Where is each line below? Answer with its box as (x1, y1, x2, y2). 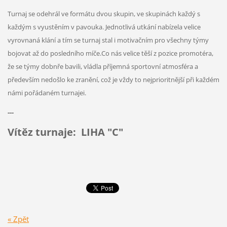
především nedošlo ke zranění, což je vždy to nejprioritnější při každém (7, 74, 219, 84)
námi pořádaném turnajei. (7, 88, 88, 97)
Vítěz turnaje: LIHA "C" (7, 125, 123, 139)
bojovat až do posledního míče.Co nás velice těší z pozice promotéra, (7, 48, 213, 58)
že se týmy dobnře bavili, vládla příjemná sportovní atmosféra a (7, 61, 198, 71)
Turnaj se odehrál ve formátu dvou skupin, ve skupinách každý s (7, 9, 200, 18)
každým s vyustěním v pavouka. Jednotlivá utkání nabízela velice (7, 22, 201, 31)
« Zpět (7, 213, 29, 224)
